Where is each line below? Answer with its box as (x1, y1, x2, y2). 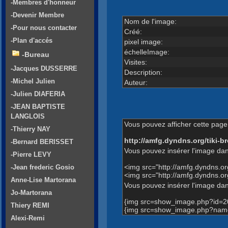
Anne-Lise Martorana (11, 176, 76, 184)
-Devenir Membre (11, 11, 64, 19)
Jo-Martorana (11, 189, 52, 197)
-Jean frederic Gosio (11, 163, 74, 172)
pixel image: (124, 37, 163, 46)
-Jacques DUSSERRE (11, 65, 77, 73)
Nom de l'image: (124, 17, 177, 25)
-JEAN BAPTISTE (11, 103, 65, 111)
